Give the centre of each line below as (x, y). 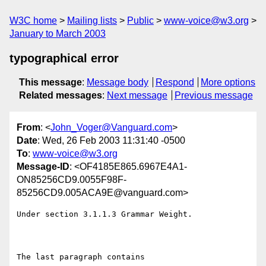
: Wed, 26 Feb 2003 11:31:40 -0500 (111, 141)
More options (228, 82)
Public (140, 20)
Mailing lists (92, 20)
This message (50, 82)
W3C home (33, 20)
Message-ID (43, 167)
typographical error (64, 58)
